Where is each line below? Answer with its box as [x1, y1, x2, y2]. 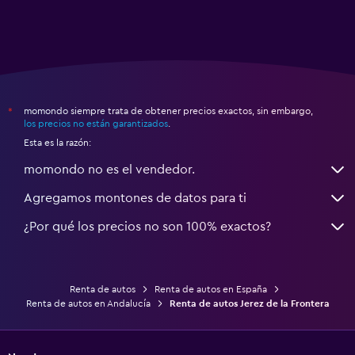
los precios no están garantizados [24, 119, 168, 129]
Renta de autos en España [154, 284, 267, 295]
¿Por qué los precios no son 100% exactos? [24, 220, 271, 234]
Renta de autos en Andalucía [25, 299, 151, 309]
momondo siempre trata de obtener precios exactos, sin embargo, [24, 106, 313, 116]
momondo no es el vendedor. [24, 163, 195, 177]
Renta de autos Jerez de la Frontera [169, 299, 330, 309]
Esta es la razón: [24, 138, 91, 148]
